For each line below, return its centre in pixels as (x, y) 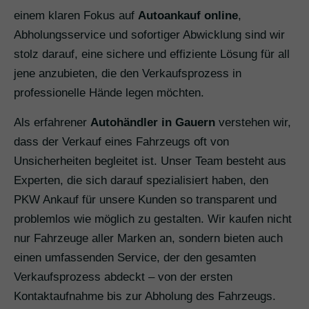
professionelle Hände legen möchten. (109, 93)
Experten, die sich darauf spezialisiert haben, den (141, 180)
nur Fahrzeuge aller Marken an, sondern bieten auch (148, 238)
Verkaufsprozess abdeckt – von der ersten (123, 277)
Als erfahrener (52, 122)
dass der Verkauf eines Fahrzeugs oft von (121, 142)
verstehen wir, (253, 122)
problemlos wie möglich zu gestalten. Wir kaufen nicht (153, 219)
